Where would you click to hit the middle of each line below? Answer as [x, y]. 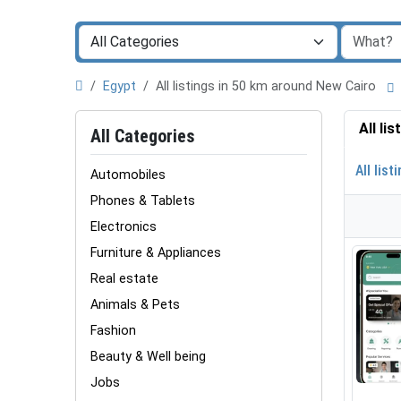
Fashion [113, 331]
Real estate [124, 279]
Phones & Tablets [143, 201]
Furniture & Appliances [156, 253]
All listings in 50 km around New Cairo [269, 86]
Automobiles [128, 175]
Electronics [124, 227]
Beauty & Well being [148, 357]
